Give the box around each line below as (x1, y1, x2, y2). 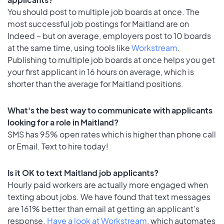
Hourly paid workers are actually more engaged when (7, 179, 208, 190)
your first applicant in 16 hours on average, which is (7, 66, 194, 77)
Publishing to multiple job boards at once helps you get (7, 54, 215, 65)
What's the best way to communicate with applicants (7, 104, 212, 115)
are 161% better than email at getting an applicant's (7, 203, 199, 214)
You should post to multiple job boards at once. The (7, 6, 199, 17)
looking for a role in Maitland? (7, 116, 118, 127)
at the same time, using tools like (7, 42, 131, 53)
